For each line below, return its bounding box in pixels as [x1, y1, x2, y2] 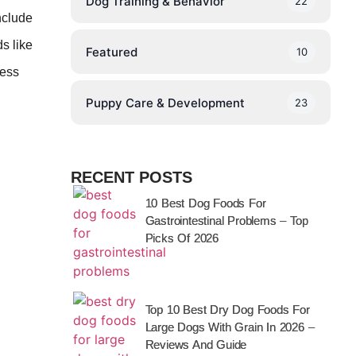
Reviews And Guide [145, 338, 247, 351]
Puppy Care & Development [85, 95, 245, 110]
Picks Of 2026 [145, 231, 219, 245]
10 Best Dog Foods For [145, 196, 266, 210]
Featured [85, 44, 137, 60]
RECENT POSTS [70, 168, 192, 186]
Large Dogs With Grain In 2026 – [145, 320, 315, 334]
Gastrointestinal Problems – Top [145, 214, 308, 227]
